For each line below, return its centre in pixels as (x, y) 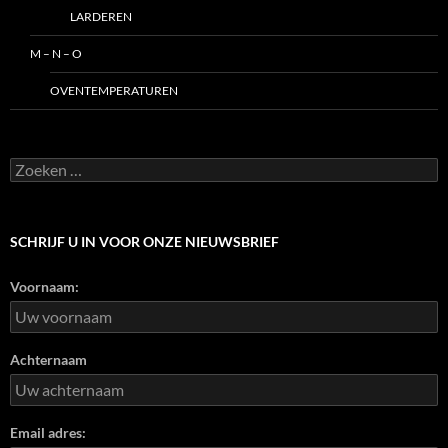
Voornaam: (44, 286)
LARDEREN (101, 16)
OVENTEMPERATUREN (114, 90)
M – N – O (56, 53)
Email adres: (48, 432)
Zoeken (32, 165)
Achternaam (48, 359)
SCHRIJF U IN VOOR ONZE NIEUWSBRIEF (144, 241)
